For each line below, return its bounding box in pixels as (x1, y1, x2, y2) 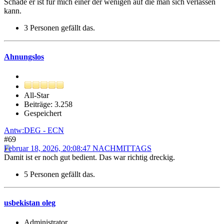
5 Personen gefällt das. (24, 169, 95, 178)
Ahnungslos (4, 52, 44, 61)
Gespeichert (24, 108, 61, 117)
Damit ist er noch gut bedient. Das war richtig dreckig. (4, 152, 175, 161)
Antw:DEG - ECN (4, 125, 64, 134)
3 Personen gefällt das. (24, 23, 95, 32)
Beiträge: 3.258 (24, 99, 72, 108)
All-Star (24, 90, 49, 99)
